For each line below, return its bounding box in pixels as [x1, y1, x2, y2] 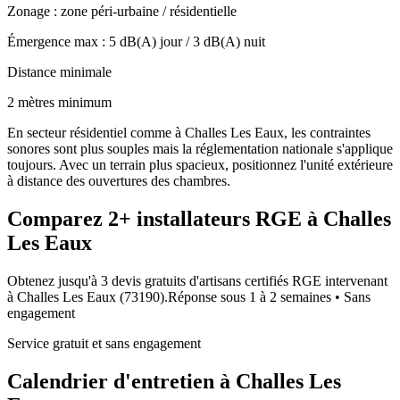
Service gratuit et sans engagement [7, 335, 201, 351]
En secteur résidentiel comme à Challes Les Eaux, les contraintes [7, 124, 371, 140]
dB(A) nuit [200, 33, 265, 49]
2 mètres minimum [7, 94, 112, 110]
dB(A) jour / [116, 33, 193, 49]
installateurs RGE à [131, 206, 323, 230]
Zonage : [7, 3, 61, 19]
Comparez [7, 206, 108, 230]
